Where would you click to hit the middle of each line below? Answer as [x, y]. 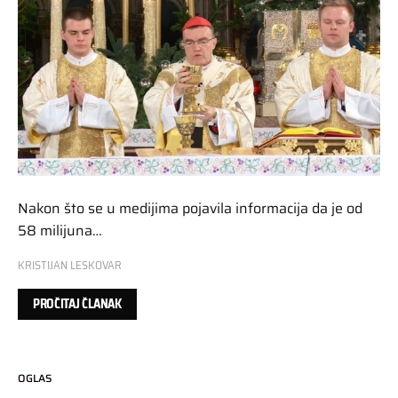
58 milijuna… [60, 231]
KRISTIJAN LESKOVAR [70, 266]
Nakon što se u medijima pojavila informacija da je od [190, 209]
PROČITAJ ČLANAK [77, 304]
